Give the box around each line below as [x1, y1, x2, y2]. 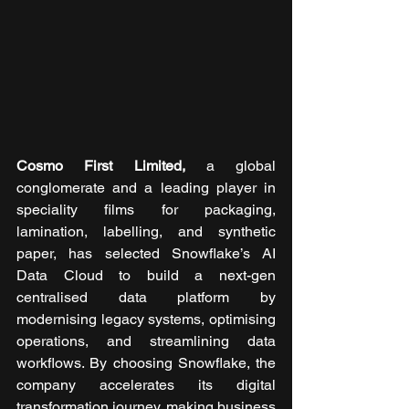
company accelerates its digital [16, 375, 276, 393]
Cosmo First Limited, [16, 156, 206, 174]
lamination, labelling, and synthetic [16, 222, 276, 240]
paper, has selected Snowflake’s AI [16, 244, 276, 262]
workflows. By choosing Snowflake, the [16, 353, 276, 372]
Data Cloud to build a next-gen [16, 266, 276, 284]
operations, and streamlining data [16, 331, 276, 350]
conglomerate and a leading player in [16, 178, 276, 196]
